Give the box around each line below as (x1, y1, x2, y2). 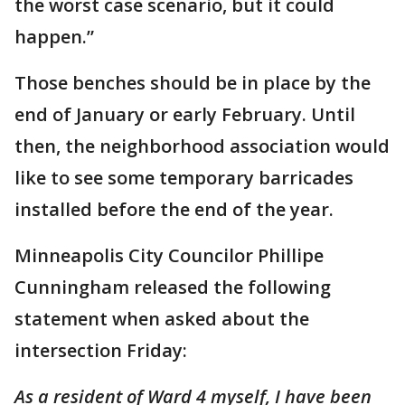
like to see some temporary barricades (14, 165, 353, 190)
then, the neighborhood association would (14, 134, 390, 158)
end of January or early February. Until (14, 102, 355, 127)
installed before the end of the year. (14, 197, 334, 221)
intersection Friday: (14, 338, 187, 363)
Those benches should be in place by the (14, 71, 371, 95)
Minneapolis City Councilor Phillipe (14, 243, 324, 268)
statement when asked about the (14, 306, 309, 331)
